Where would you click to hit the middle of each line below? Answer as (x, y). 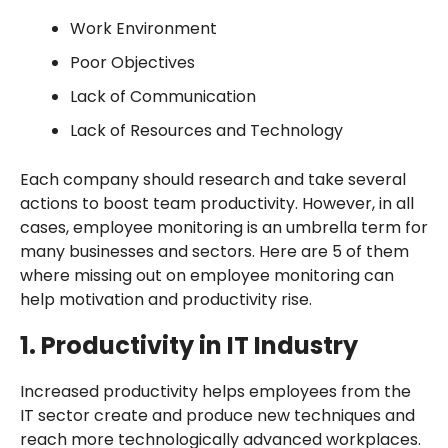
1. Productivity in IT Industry (188, 346)
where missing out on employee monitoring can (206, 276)
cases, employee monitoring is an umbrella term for (223, 228)
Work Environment (143, 29)
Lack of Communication (162, 97)
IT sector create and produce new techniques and (217, 416)
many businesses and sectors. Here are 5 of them (214, 252)
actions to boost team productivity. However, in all (216, 204)
